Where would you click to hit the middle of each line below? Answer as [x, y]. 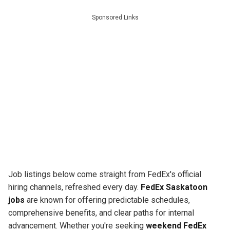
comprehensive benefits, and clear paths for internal [101, 213]
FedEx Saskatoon [174, 187]
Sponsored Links [115, 17]
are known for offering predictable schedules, [107, 200]
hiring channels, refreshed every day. [74, 187]
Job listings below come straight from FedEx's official [105, 174]
